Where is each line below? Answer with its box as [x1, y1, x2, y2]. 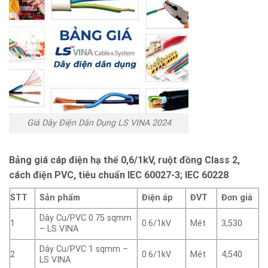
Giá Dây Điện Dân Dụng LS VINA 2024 [26, 118, 171, 129]
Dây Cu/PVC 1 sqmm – [39, 244, 129, 255]
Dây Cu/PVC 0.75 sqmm [39, 213, 132, 224]
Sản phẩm [39, 193, 81, 203]
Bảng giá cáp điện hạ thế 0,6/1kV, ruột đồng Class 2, [9, 154, 240, 166]
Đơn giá [221, 193, 253, 203]
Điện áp [142, 193, 173, 203]
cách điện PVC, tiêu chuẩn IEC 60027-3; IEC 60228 [9, 169, 229, 181]
